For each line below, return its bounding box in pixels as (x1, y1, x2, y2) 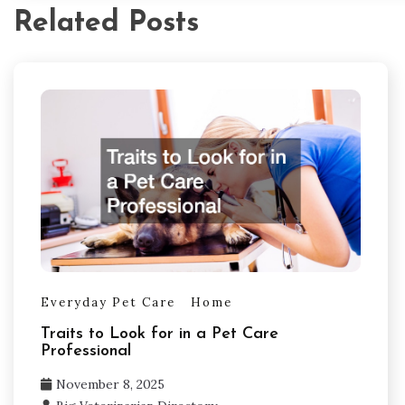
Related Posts (14, 9, 199, 39)
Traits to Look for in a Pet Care (41, 325, 278, 343)
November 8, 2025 (56, 376, 165, 393)
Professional (41, 342, 131, 360)
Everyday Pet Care (41, 295, 175, 311)
